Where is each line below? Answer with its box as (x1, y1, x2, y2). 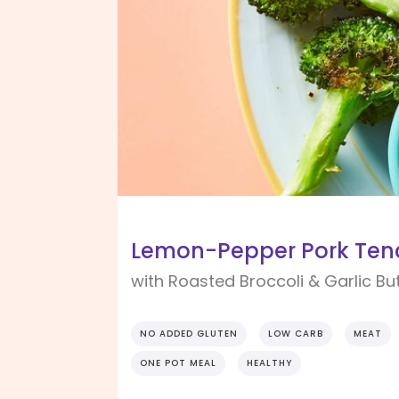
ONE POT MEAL (140, 356, 216, 370)
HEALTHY (247, 356, 292, 370)
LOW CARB (268, 327, 323, 341)
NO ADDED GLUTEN (140, 327, 238, 341)
